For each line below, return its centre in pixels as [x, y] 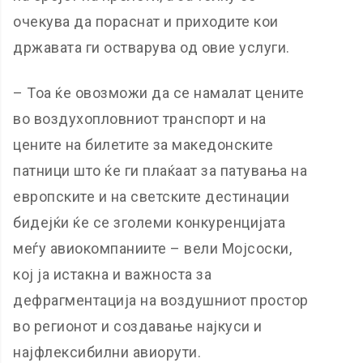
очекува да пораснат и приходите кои [146, 21]
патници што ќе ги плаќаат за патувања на [160, 171]
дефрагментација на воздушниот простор [161, 300]
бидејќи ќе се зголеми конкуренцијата [149, 222]
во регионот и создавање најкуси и [138, 326]
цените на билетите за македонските [143, 145]
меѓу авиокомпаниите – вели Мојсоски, [153, 248]
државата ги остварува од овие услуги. [152, 47]
